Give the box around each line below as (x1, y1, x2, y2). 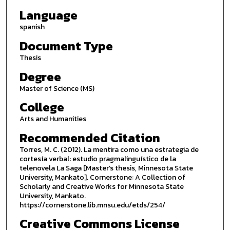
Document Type (19, 36, 113, 55)
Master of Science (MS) (19, 83, 94, 94)
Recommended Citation (19, 128, 160, 147)
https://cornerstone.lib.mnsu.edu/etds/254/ (19, 199, 165, 210)
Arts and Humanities (19, 113, 86, 125)
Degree (19, 67, 61, 86)
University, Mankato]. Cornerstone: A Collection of (19, 171, 185, 183)
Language (19, 6, 78, 25)
